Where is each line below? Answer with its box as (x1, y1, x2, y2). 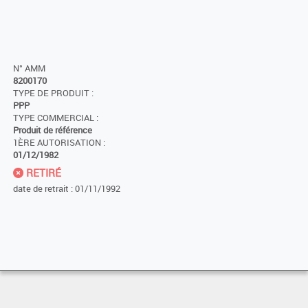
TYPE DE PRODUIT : (13, 87, 93, 99)
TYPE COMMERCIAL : (13, 112, 98, 124)
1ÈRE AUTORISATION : (13, 137, 105, 148)
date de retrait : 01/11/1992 (13, 182, 120, 195)
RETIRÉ (23, 166, 61, 179)
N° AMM (13, 63, 45, 74)
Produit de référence (13, 124, 92, 136)
